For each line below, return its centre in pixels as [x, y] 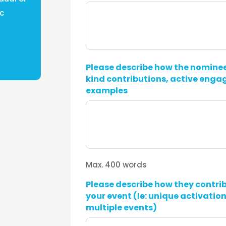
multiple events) [122, 207]
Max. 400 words [117, 164]
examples [107, 90]
